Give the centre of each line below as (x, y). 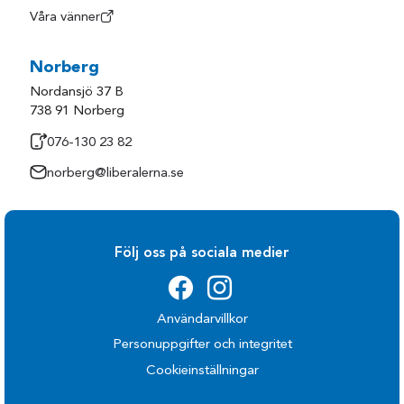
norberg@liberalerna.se (116, 174)
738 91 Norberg (78, 111)
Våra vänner (65, 18)
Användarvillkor (202, 319)
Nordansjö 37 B (77, 92)
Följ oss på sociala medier (202, 253)
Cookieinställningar (202, 371)
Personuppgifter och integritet (202, 345)
